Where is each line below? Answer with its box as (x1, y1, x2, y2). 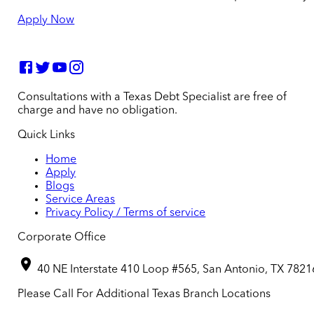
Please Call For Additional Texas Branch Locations (18, 288, 271, 300)
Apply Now (18, 14, 75, 26)
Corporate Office (18, 231, 107, 243)
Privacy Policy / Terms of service (46, 207, 206, 219)
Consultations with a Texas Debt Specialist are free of (18, 91, 287, 103)
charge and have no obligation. (18, 104, 178, 116)
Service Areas (46, 193, 116, 205)
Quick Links (18, 129, 76, 141)
